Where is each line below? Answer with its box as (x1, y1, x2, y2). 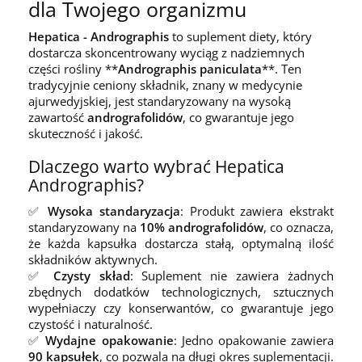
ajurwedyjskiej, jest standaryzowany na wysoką (28, 93, 291, 109)
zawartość (28, 109, 87, 125)
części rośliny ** (28, 61, 118, 77)
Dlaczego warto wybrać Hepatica (28, 155, 284, 178)
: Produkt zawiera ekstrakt (180, 203, 335, 219)
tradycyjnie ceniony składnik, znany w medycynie (28, 77, 302, 93)
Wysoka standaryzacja (48, 203, 181, 219)
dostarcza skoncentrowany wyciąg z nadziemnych (28, 44, 305, 61)
